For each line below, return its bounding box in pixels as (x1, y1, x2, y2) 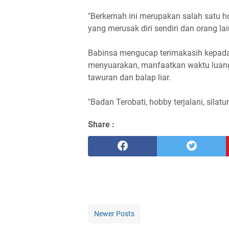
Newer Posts (94, 210, 134, 218)
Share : (88, 120, 114, 129)
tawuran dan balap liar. (88, 73, 171, 82)
